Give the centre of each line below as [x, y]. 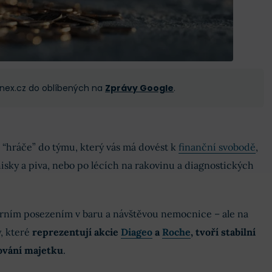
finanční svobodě [217, 147]
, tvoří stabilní [223, 232]
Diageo [136, 232]
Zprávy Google [139, 88]
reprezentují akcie [76, 232]
